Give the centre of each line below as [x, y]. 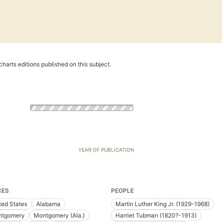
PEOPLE [122, 191]
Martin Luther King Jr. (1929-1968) [163, 204]
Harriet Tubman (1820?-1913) [156, 216]
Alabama [48, 204]
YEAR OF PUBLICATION [106, 150]
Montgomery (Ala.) [59, 216]
